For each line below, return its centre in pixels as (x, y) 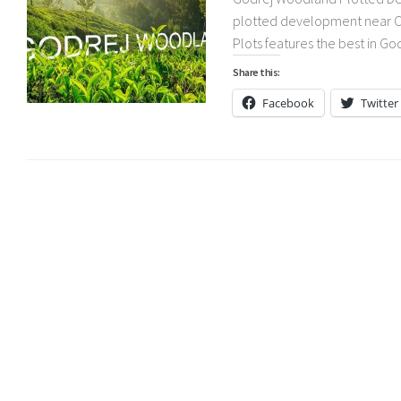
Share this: (256, 72)
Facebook (288, 102)
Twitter (380, 102)
